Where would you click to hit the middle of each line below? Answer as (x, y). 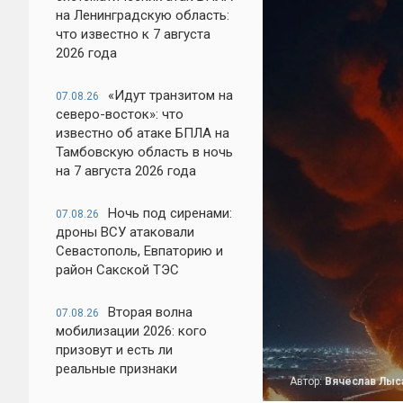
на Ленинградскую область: (143, 15)
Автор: (307, 382)
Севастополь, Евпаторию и (139, 251)
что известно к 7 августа (133, 34)
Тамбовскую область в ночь (144, 152)
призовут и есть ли (114, 350)
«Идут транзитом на (170, 95)
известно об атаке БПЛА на (143, 133)
